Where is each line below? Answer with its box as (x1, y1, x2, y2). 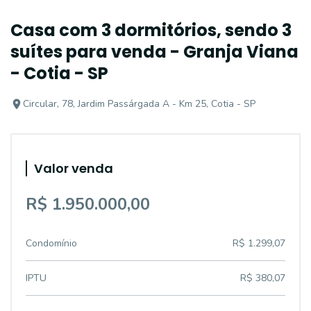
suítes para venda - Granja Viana (10, 40, 299, 63)
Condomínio (26, 237, 77, 250)
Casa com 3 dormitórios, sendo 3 (10, 19, 292, 42)
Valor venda (34, 160, 113, 177)
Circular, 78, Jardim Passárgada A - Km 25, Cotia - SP (23, 97, 255, 110)
